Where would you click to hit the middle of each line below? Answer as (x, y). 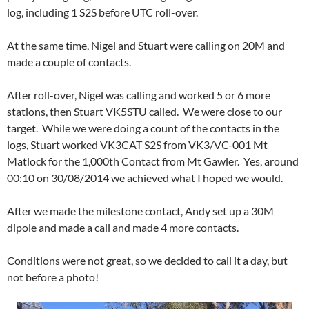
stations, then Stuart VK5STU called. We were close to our (144, 111)
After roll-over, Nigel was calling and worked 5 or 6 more (139, 94)
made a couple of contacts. (69, 61)
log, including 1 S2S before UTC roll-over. (102, 12)
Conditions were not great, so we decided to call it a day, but (147, 260)
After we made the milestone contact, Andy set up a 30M (140, 210)
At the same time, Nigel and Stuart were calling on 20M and (146, 45)
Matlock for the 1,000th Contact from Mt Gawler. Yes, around (153, 161)
